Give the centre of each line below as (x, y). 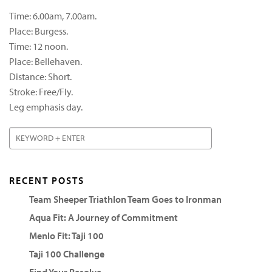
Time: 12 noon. (39, 46)
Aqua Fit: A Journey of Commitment (103, 217)
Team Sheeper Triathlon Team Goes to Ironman (125, 199)
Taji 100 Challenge (66, 253)
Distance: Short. (40, 76)
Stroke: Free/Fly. (41, 91)
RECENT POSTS (47, 180)
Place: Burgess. (39, 31)
